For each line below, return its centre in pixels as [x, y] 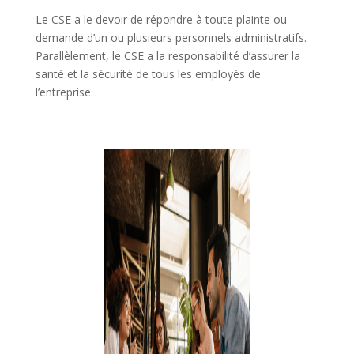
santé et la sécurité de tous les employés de [148, 74]
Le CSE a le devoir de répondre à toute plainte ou [161, 20]
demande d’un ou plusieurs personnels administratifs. [171, 38]
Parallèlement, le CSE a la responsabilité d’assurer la [168, 56]
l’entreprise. [64, 92]
